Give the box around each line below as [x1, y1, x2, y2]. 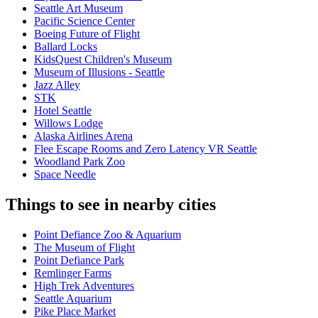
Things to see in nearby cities [6, 195, 216, 214]
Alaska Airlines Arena [34, 130, 133, 143]
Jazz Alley [34, 79, 80, 92]
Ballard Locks [34, 40, 97, 53]
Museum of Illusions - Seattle [34, 66, 165, 79]
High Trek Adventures [34, 280, 134, 292]
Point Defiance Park [34, 254, 124, 267]
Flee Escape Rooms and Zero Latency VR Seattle [34, 143, 257, 155]
